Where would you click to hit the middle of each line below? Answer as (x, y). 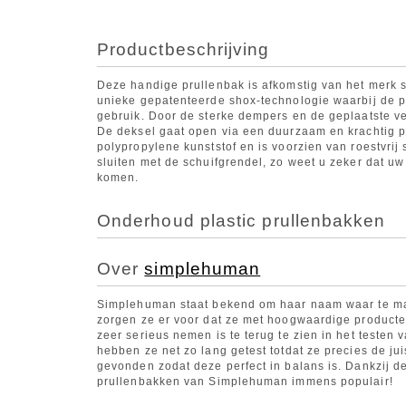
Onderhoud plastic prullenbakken (242, 221)
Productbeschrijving (184, 50)
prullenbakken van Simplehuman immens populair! (245, 382)
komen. (118, 178)
